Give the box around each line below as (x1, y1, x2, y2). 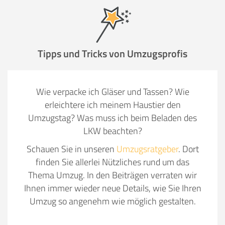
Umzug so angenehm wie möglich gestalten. (29, 194, 196, 208)
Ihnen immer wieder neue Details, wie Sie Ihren (24, 181, 201, 195)
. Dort (178, 142, 199, 156)
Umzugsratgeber (116, 142, 178, 156)
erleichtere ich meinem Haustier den (44, 98, 181, 111)
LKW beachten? (83, 124, 142, 138)
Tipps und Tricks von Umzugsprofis (38, 46, 187, 61)
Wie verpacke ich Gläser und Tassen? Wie (36, 85, 189, 98)
